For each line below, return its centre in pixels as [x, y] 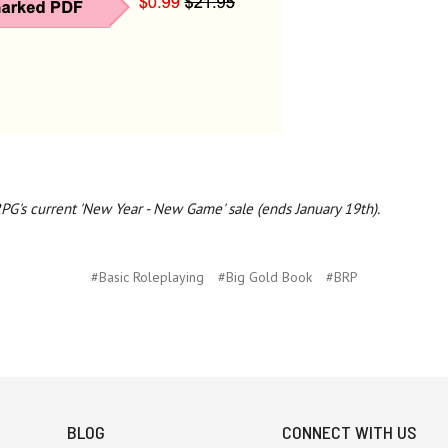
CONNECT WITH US [350, 432]
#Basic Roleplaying [147, 277]
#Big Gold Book [264, 277]
